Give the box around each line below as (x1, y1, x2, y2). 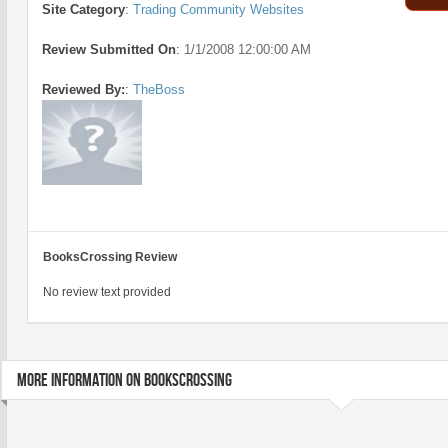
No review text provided (43, 285, 171, 299)
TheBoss (133, 82, 185, 97)
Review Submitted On (42, 42, 176, 57)
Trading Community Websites (133, 2, 304, 17)
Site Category (42, 2, 125, 17)
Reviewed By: (42, 82, 125, 97)
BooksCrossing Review (43, 250, 177, 264)
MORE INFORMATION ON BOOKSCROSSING (17, 370, 232, 391)
